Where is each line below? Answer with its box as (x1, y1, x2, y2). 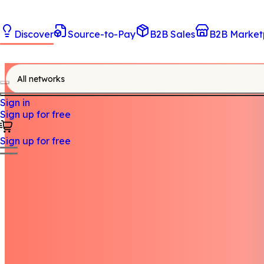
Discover (14, 28, 54, 40)
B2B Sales (150, 28, 195, 40)
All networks (17, 74, 65, 84)
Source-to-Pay (68, 28, 136, 40)
